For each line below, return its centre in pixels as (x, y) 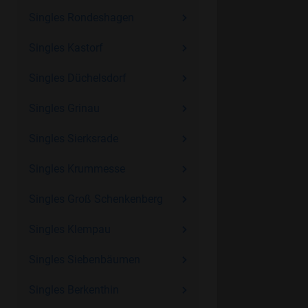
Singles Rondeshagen (81, 18)
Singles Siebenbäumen (84, 260)
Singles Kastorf (66, 48)
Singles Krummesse (77, 169)
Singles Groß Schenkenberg (96, 199)
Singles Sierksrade (73, 139)
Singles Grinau (64, 108)
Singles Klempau (69, 229)
